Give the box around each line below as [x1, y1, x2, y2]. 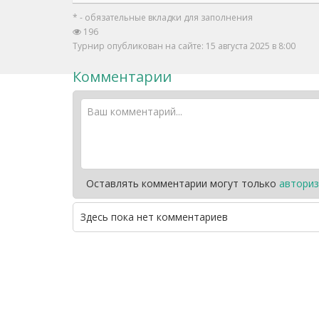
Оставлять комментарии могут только [86, 177, 279, 190]
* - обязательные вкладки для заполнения [73, 11, 253, 23]
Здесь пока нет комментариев [80, 210, 228, 224]
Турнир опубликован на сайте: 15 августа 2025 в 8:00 [73, 40, 296, 52]
